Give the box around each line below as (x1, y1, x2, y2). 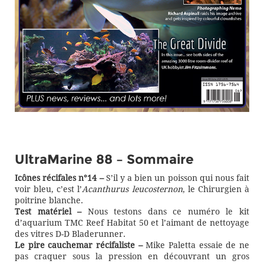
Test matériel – (15, 206, 82, 217)
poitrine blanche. (15, 195, 83, 206)
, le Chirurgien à (182, 184, 250, 194)
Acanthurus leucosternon (82, 184, 183, 194)
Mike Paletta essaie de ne (142, 240, 250, 250)
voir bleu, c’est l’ (15, 184, 82, 194)
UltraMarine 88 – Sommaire (15, 151, 194, 167)
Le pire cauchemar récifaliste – (15, 240, 143, 250)
